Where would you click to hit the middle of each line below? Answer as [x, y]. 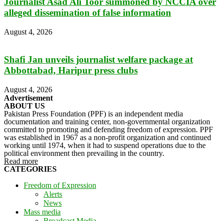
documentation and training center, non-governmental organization [107, 121]
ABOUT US [24, 106]
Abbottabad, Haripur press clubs [71, 71]
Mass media [42, 212]
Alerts [53, 194]
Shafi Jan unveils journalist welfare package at [98, 60]
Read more [21, 161]
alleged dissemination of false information [88, 12]
